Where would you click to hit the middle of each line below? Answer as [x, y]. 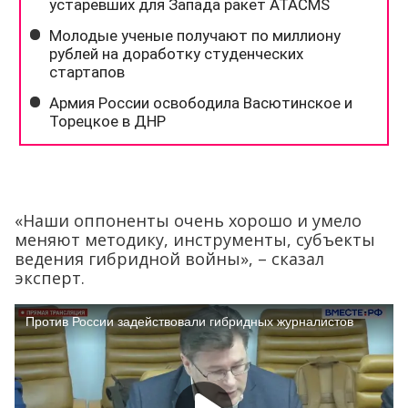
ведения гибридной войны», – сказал [169, 258]
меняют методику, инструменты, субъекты [195, 239]
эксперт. [50, 277]
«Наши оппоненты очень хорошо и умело [188, 220]
